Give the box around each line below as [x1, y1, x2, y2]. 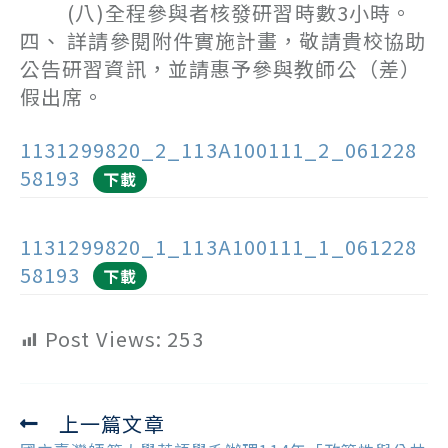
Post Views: [45, 324, 163, 353]
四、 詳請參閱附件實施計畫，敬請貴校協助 [20, 26, 427, 55]
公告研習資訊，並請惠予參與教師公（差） [20, 54, 421, 83]
